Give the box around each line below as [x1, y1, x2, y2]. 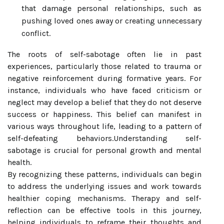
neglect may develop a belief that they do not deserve [7, 97, 201, 107]
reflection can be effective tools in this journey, [7, 205, 201, 215]
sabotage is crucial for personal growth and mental [7, 145, 201, 155]
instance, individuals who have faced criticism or [7, 85, 201, 95]
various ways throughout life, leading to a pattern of [7, 121, 201, 131]
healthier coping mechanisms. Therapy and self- [7, 193, 201, 203]
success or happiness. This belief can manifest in [7, 109, 201, 119]
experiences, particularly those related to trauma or [7, 61, 201, 71]
